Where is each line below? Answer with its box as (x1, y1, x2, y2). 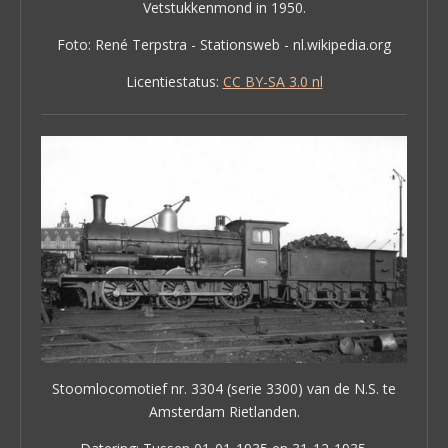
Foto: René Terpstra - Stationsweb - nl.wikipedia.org (57, 35, 391, 55)
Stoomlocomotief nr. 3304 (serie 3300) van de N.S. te (52, 379, 396, 399)
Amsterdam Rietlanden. (148, 402, 300, 422)
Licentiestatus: (125, 72, 223, 92)
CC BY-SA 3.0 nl (222, 72, 323, 92)
